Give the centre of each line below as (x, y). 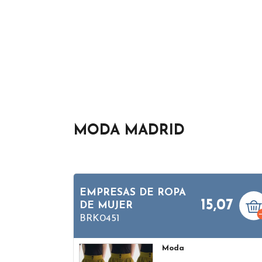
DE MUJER (106, 205)
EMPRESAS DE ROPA (133, 192)
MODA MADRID (129, 130)
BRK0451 (99, 218)
